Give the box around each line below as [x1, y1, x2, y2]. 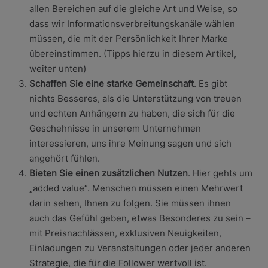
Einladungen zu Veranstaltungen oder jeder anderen [29, 242, 251, 254]
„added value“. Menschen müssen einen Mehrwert [29, 182, 243, 194]
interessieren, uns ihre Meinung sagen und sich [29, 137, 232, 149]
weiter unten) [29, 62, 86, 74]
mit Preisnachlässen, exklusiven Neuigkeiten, [29, 227, 221, 239]
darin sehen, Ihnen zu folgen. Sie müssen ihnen [29, 197, 231, 209]
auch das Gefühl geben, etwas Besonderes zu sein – [29, 212, 251, 224]
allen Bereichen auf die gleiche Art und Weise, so [29, 2, 237, 14]
